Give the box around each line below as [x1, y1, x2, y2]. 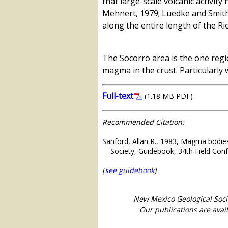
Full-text [102, 90, 133, 102]
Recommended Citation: [102, 117, 184, 127]
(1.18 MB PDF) [145, 91, 193, 101]
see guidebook [105, 165, 154, 176]
